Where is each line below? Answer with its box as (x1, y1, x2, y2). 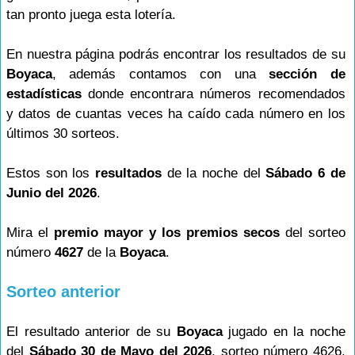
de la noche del (161, 166, 266, 181)
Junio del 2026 (6, 185, 97, 200)
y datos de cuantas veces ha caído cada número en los (6, 106, 345, 121)
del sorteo (279, 225, 345, 240)
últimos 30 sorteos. (6, 126, 120, 141)
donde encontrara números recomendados (82, 86, 345, 101)
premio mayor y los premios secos (53, 225, 280, 240)
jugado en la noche (222, 324, 345, 339)
